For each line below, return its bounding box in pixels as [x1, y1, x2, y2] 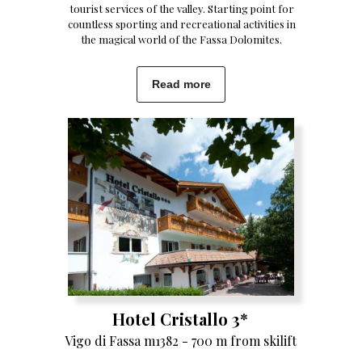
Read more [151, 78, 211, 90]
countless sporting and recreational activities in [67, 17, 296, 31]
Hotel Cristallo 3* [112, 308, 248, 330]
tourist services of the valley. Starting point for [69, 2, 294, 15]
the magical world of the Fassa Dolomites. [81, 32, 282, 46]
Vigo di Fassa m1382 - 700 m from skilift [65, 332, 297, 349]
